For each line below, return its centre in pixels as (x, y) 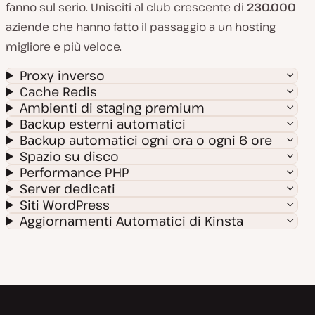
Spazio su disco (70, 156)
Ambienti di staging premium (112, 108)
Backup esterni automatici (103, 124)
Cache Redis (59, 91)
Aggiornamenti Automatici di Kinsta (132, 221)
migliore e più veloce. (64, 46)
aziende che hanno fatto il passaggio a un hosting (141, 27)
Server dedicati (68, 188)
